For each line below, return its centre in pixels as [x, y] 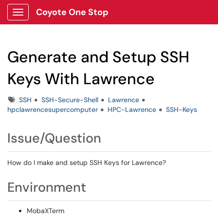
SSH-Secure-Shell [70, 100]
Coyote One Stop [72, 12]
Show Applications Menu [56, 20]
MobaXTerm [45, 211]
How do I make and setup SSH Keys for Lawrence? [87, 163]
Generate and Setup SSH [98, 57]
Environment [47, 187]
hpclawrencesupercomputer [53, 109]
